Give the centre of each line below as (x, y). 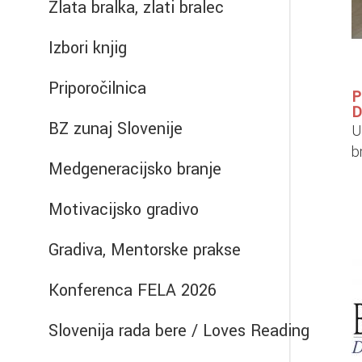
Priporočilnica (97, 88)
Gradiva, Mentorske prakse (145, 250)
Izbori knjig (88, 48)
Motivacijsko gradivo (124, 210)
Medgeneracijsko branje (135, 169)
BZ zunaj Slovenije (116, 129)
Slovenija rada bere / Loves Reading (179, 331)
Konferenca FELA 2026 (133, 290)
